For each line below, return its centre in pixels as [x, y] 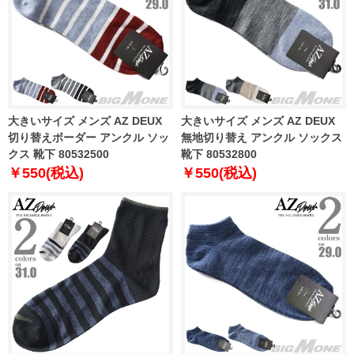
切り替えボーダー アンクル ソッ [88, 138]
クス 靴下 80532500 [58, 154]
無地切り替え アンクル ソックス [262, 138]
